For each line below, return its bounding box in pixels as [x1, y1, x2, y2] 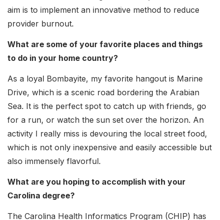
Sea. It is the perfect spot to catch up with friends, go [7, 101, 206, 111]
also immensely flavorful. [7, 156, 101, 166]
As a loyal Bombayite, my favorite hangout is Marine [7, 73, 203, 83]
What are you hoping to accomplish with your [7, 176, 186, 187]
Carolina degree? [7, 190, 75, 200]
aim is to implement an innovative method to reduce [7, 4, 199, 15]
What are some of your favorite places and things [7, 39, 203, 49]
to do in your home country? [7, 53, 118, 63]
